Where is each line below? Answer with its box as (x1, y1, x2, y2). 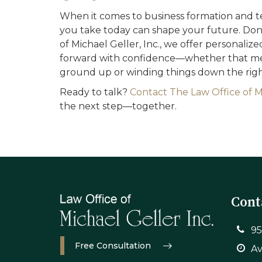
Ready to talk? (60, 87, 130, 98)
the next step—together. (60, 101, 177, 112)
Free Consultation (75, 240, 151, 251)
